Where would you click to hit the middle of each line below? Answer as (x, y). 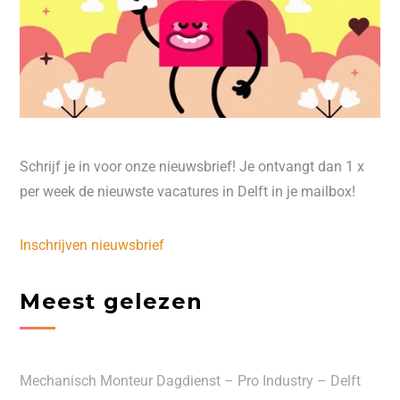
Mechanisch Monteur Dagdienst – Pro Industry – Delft (191, 380)
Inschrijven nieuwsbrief (92, 245)
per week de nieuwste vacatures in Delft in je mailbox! (188, 191)
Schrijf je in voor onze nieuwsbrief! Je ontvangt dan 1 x (192, 166)
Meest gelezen (111, 301)
